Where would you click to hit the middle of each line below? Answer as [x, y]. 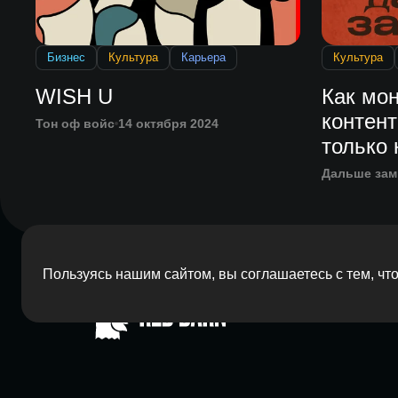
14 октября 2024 [168, 124]
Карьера [203, 58]
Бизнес [66, 58]
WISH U [74, 97]
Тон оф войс [75, 124]
